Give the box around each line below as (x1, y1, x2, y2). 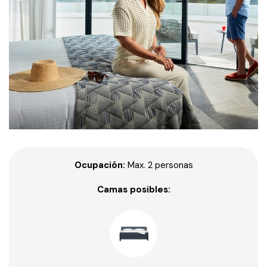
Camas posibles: (97, 184, 170, 195)
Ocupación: (74, 159, 125, 171)
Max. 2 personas (125, 159, 193, 171)
